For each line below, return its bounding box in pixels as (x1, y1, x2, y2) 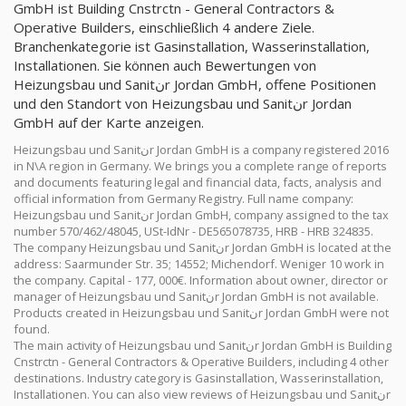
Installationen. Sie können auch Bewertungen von (14, 56, 316, 74)
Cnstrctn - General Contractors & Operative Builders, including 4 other (14, 353, 389, 370)
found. (14, 321, 50, 337)
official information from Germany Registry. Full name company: (14, 190, 353, 207)
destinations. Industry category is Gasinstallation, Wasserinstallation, (14, 370, 383, 386)
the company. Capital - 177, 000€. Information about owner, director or (14, 272, 388, 288)
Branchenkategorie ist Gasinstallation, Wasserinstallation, (14, 37, 370, 55)
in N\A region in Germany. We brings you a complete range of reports (14, 158, 387, 174)
